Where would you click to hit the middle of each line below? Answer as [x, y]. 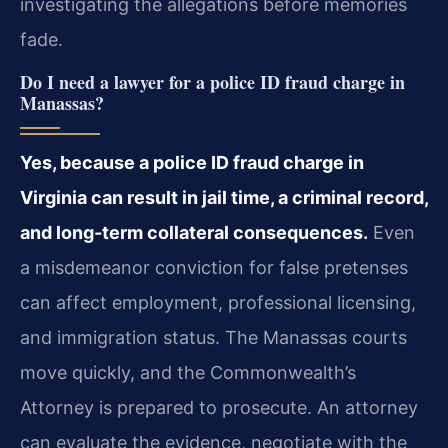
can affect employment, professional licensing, [218, 302]
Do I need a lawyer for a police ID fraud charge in [212, 82]
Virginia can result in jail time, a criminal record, [224, 197]
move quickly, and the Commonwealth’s [188, 372]
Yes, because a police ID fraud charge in [192, 162]
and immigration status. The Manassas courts [213, 337]
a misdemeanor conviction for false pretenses [214, 267]
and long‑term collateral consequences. [194, 232]
